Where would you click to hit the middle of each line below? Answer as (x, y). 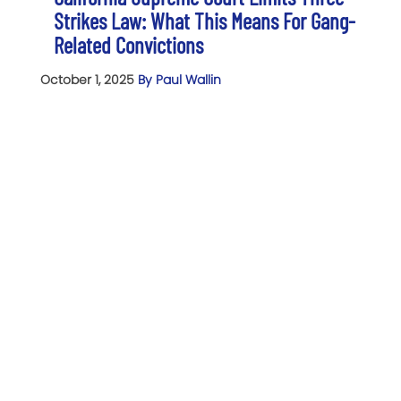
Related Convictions (128, 44)
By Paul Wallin (179, 79)
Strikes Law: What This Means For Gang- (205, 20)
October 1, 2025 (89, 79)
